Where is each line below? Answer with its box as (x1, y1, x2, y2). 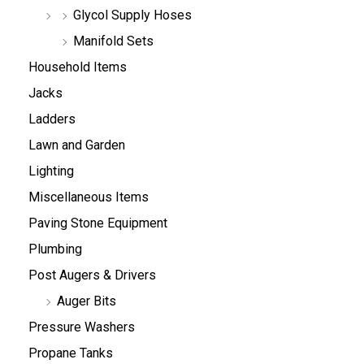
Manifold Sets (73, 33, 154, 50)
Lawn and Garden (28, 137, 125, 154)
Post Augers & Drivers (28, 267, 156, 284)
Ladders (28, 111, 76, 128)
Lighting (28, 163, 74, 180)
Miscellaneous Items (28, 189, 149, 206)
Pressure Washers (28, 319, 135, 336)
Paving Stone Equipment (28, 215, 167, 232)
